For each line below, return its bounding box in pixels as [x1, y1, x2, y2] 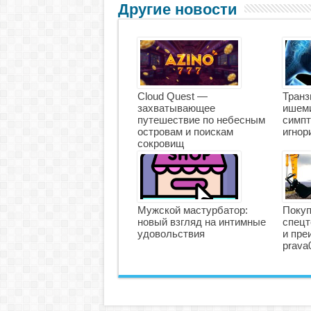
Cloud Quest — [137, 90, 208, 102]
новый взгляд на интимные [137, 216, 266, 228]
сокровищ [137, 137, 184, 149]
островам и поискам [137, 126, 233, 137]
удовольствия [137, 228, 205, 239]
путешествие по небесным [137, 114, 265, 126]
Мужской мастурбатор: [137, 204, 248, 216]
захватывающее [137, 102, 215, 114]
